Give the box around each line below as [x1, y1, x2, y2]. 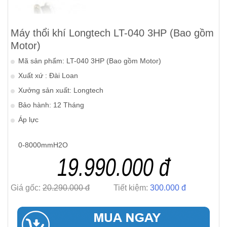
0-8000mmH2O [18, 141, 68, 149]
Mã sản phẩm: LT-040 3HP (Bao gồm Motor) [18, 57, 161, 65]
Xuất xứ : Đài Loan [18, 71, 78, 80]
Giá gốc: [11, 183, 43, 192]
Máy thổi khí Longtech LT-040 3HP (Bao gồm [11, 27, 214, 39]
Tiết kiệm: [113, 183, 150, 192]
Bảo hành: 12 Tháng [18, 101, 84, 109]
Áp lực [18, 116, 39, 124]
